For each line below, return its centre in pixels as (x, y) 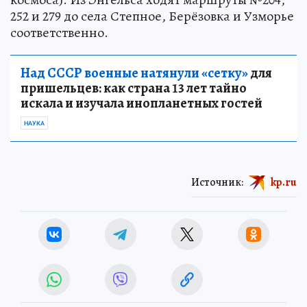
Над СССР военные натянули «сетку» (134, 73)
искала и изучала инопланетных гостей (142, 103)
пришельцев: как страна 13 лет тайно (134, 88)
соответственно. (59, 33)
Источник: (217, 182)
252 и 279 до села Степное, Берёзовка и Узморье (152, 16)
